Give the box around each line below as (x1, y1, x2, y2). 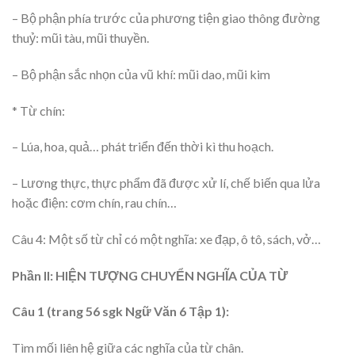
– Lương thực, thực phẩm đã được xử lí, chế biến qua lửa (12, 175, 320, 191)
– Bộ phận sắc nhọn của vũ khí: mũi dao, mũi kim (12, 66, 270, 82)
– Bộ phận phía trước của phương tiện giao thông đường (12, 10, 320, 25)
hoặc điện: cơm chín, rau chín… (12, 195, 177, 211)
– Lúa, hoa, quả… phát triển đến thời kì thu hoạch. (12, 139, 273, 155)
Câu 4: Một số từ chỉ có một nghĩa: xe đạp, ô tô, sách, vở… (12, 231, 321, 246)
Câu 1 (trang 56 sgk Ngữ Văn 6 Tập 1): (12, 303, 229, 319)
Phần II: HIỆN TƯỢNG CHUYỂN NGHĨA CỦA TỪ (12, 267, 288, 283)
